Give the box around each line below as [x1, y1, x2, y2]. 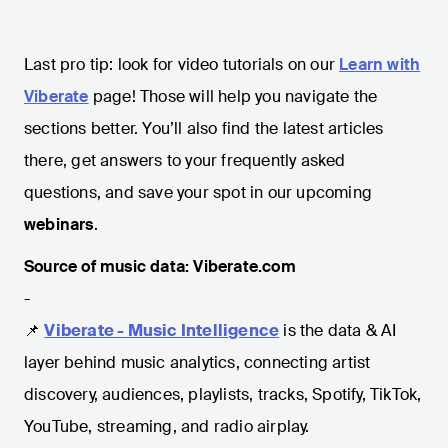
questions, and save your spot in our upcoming [24, 182, 373, 204]
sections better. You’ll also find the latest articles [24, 118, 384, 140]
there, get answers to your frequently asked [24, 150, 346, 172]
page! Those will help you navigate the [88, 86, 378, 108]
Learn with [339, 54, 421, 76]
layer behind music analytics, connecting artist [24, 352, 371, 374]
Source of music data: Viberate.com [24, 256, 296, 278]
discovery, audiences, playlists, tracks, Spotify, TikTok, [24, 384, 422, 406]
